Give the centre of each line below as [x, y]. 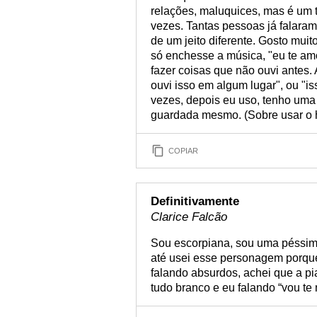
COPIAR [183, 150]
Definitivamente [195, 201]
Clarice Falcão [189, 217]
